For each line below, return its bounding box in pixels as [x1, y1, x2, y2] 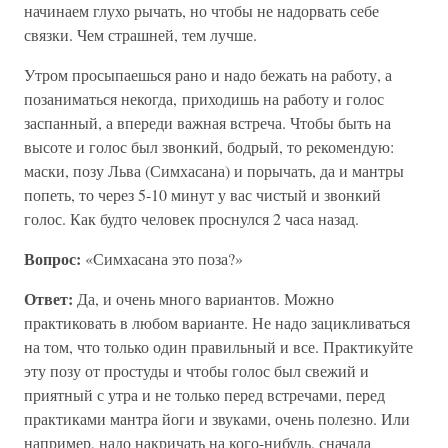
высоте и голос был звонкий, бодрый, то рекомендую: [24, 136, 394, 157]
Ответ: [24, 287, 73, 310]
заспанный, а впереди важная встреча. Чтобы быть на [24, 112, 391, 133]
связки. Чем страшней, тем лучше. [24, 24, 257, 45]
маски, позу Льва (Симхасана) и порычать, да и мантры [24, 160, 404, 181]
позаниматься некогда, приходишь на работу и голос [24, 88, 384, 109]
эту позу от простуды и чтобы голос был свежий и [24, 360, 369, 381]
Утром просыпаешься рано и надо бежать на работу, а [24, 64, 392, 85]
